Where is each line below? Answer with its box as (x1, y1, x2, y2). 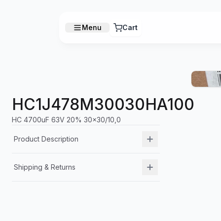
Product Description (14, 135, 78, 143)
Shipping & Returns (14, 163, 75, 171)
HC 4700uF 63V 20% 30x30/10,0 (12, 115, 121, 124)
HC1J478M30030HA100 (12, 95, 194, 114)
